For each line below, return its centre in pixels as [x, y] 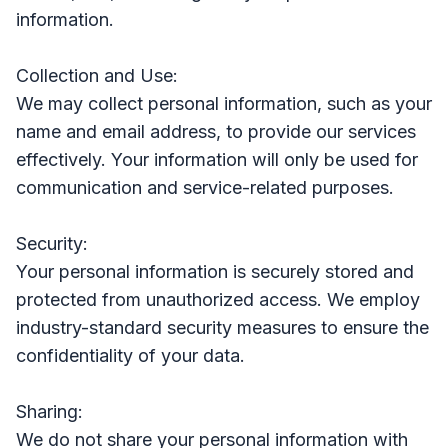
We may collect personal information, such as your [224, 103]
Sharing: [49, 411]
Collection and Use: [97, 75]
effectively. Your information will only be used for [217, 159]
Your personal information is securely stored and [215, 271]
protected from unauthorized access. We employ [218, 299]
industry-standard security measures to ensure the [222, 327]
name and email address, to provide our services [216, 131]
